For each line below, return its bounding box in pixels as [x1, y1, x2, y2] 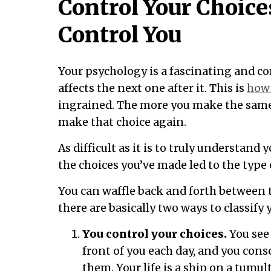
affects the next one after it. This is [58, 81, 247, 95]
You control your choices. [82, 227, 227, 241]
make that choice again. [58, 115, 186, 129]
